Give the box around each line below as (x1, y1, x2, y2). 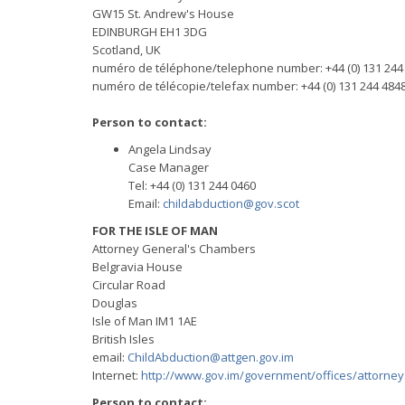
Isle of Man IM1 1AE (92, 313, 197, 329)
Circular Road (92, 277, 165, 293)
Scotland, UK (92, 42, 161, 58)
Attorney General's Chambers (92, 240, 256, 257)
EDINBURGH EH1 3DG (92, 24, 207, 40)
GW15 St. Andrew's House (92, 5, 234, 22)
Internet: (92, 367, 141, 383)
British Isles (92, 331, 155, 347)
